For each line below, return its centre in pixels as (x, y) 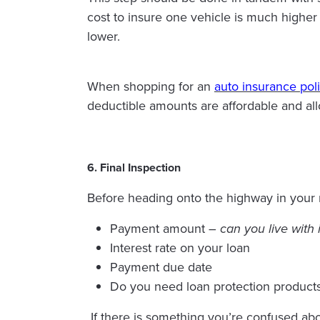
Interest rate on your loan (180, 248)
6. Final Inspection (134, 168)
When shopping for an (151, 87)
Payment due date (161, 267)
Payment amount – (165, 229)
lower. (105, 37)
